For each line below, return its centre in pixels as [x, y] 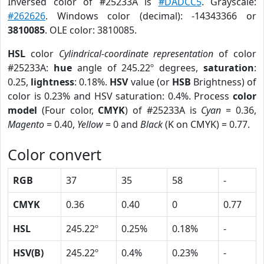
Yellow [90, 124]
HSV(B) [28, 253]
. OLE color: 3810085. [91, 30]
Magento [26, 124]
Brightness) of [223, 82]
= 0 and [122, 124]
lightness [53, 82]
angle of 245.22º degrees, [138, 68]
